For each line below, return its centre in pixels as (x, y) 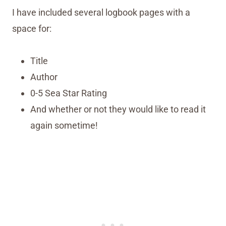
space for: (32, 29)
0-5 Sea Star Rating (69, 93)
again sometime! (64, 126)
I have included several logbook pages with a (101, 13)
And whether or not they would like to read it (118, 109)
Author (44, 77)
